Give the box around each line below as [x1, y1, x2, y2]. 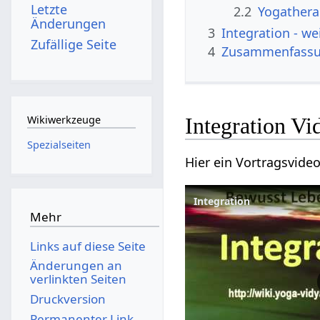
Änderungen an [29, 257, 122, 274]
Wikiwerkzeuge [26, 113, 101, 127]
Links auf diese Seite [29, 237, 146, 254]
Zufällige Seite [31, 35, 117, 53]
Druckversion [29, 290, 106, 307]
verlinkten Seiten [29, 271, 126, 288]
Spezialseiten [26, 137, 91, 151]
